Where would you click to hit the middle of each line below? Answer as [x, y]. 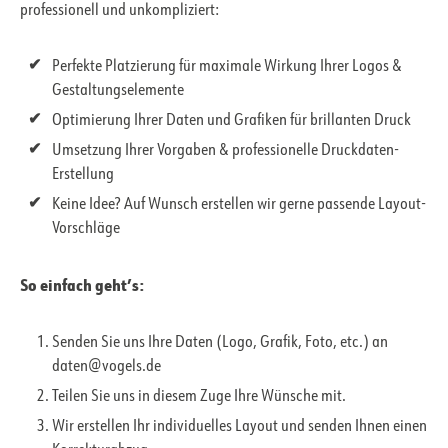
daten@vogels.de [106, 367]
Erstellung [83, 175]
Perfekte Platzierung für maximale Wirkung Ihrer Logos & [227, 67]
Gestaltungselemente [118, 91]
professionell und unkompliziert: [119, 11]
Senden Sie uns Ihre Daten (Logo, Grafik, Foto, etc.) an [220, 343]
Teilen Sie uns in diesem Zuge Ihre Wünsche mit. [199, 397]
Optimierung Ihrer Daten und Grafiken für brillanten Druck [231, 121]
